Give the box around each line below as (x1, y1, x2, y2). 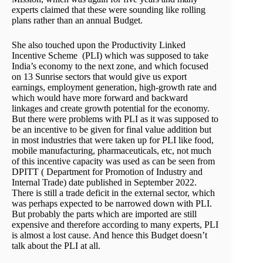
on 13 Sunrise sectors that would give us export (12, 71, 187, 82)
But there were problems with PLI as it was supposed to (12, 113, 218, 124)
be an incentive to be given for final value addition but (12, 124, 211, 134)
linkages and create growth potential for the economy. (12, 103, 210, 113)
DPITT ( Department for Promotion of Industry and (12, 166, 203, 177)
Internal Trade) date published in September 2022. (12, 177, 197, 187)
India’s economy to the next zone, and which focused (12, 60, 208, 71)
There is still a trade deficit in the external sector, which (12, 187, 215, 198)
